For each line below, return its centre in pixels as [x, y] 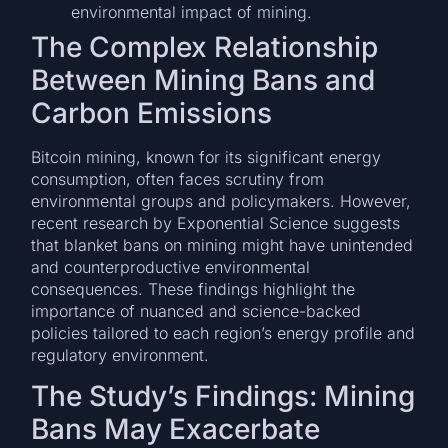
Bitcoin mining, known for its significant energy [206, 156]
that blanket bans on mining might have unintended [222, 244]
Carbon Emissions [152, 112]
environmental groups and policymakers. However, [221, 200]
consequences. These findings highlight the [193, 288]
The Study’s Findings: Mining [223, 396]
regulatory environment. [120, 354]
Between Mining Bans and [203, 79]
